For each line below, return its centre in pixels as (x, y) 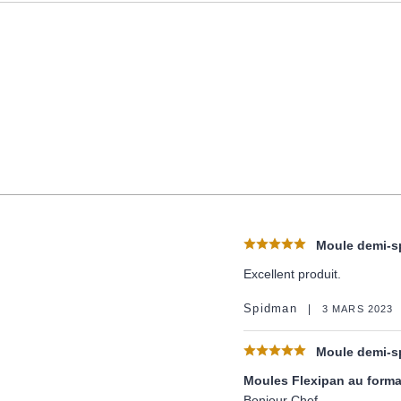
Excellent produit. (292, 274)
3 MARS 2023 (358, 308)
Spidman (270, 308)
